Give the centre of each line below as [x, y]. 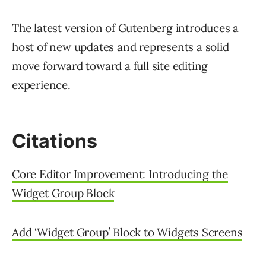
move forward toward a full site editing [110, 66]
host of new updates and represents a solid [121, 47]
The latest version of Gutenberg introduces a [126, 28]
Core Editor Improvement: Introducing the [120, 174]
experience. [41, 85]
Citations [55, 141]
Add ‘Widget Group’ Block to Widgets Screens [127, 232]
